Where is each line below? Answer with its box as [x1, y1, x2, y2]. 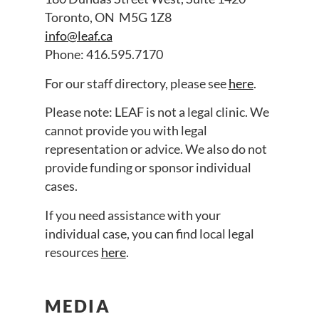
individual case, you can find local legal [44, 225, 254, 241]
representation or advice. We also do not [44, 141, 267, 157]
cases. [44, 178, 80, 194]
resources [44, 244, 101, 260]
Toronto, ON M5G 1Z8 [44, 9, 172, 26]
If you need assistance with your [44, 206, 221, 223]
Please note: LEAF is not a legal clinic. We [44, 104, 269, 120]
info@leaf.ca [44, 28, 113, 44]
